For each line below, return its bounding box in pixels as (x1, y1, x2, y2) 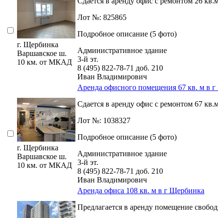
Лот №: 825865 (77, 13, 127, 22)
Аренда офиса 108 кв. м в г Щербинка (77, 186, 204, 195)
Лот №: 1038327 (77, 116, 130, 125)
